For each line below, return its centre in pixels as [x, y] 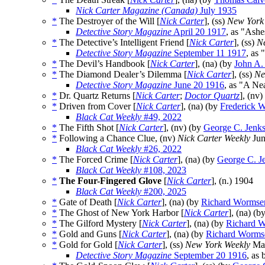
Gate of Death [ [87, 202]
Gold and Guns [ [89, 234]
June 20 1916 [198, 85]
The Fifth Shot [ [88, 128]
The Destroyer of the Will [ [108, 21]
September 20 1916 [209, 256]
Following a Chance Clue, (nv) [117, 138]
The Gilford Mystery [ [99, 224]
